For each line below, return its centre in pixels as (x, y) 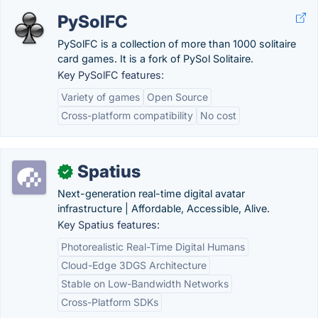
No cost (218, 115)
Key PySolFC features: (111, 75)
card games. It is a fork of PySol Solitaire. (155, 59)
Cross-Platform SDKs (110, 302)
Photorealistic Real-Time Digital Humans (153, 247)
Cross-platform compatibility (127, 115)
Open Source (177, 97)
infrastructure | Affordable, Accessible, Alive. (164, 208)
